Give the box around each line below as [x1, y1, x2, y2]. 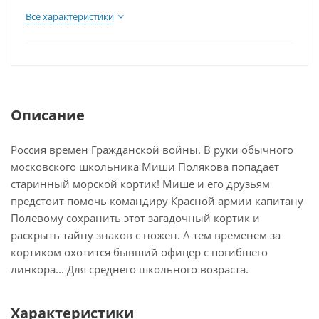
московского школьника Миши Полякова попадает [11, 159, 279, 174]
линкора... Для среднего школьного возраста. [11, 262, 249, 276]
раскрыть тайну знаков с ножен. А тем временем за [11, 228, 281, 242]
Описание [11, 105, 85, 125]
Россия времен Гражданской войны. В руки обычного [11, 142, 293, 157]
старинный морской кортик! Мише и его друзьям [11, 177, 270, 191]
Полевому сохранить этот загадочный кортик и [11, 211, 260, 225]
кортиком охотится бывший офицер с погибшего [11, 245, 268, 259]
